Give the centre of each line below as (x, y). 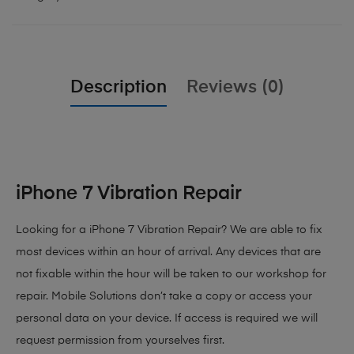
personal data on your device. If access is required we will (167, 319)
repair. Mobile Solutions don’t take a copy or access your (164, 297)
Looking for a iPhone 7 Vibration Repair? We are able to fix (169, 230)
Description (118, 88)
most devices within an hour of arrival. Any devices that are (168, 252)
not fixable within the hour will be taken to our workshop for (171, 275)
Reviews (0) (235, 88)
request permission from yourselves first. (120, 341)
